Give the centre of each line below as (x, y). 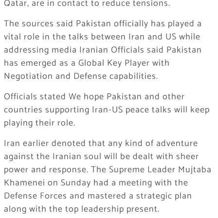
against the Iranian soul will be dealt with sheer (101, 157)
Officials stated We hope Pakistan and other (94, 97)
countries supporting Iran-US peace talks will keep (107, 110)
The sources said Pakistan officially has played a (103, 24)
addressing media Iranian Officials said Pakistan (103, 50)
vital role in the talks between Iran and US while (102, 37)
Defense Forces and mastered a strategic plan (98, 196)
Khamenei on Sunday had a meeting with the (96, 183)
